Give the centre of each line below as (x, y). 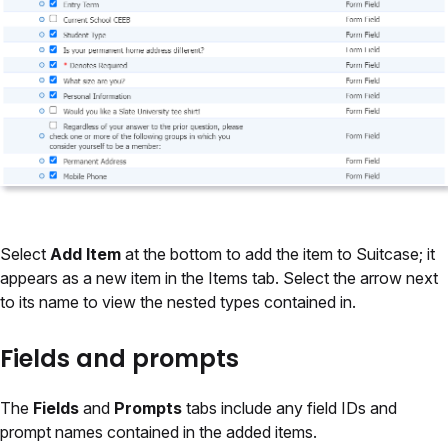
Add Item (85, 254)
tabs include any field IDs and (289, 408)
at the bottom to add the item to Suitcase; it (278, 254)
